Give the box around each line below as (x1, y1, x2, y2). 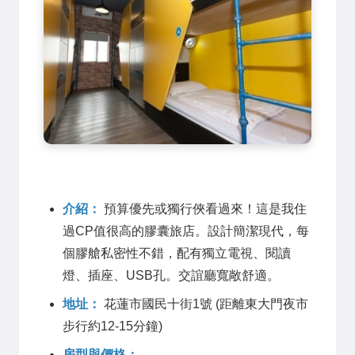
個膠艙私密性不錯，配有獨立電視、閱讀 (63, 246, 291, 261)
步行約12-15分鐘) (63, 319, 162, 334)
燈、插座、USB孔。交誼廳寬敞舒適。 (63, 269, 280, 283)
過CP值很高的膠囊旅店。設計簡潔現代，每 (63, 224, 309, 239)
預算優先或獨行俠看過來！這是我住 (101, 202, 307, 216)
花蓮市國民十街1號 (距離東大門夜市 (101, 297, 308, 311)
